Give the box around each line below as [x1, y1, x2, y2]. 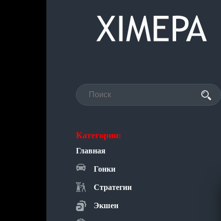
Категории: [76, 130, 121, 140]
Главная [76, 147, 106, 155]
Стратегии [94, 183, 132, 191]
